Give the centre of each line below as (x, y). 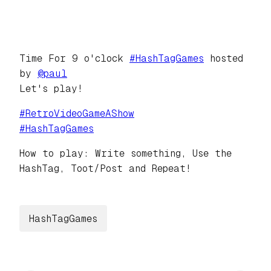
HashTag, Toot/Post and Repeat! (105, 169)
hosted (224, 59)
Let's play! (51, 89)
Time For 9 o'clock (74, 59)
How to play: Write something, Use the (126, 154)
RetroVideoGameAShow (80, 114)
